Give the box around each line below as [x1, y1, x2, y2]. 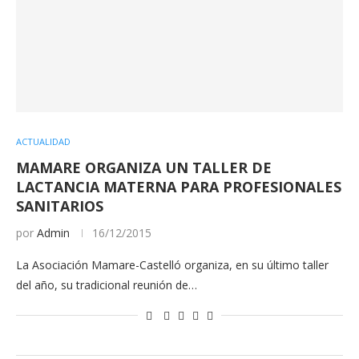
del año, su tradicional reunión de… [16, 276, 197, 292]
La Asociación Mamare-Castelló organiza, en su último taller [16, 256, 329, 272]
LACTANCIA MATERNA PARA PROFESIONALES [16, 176, 341, 196]
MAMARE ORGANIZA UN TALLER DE [16, 157, 272, 177]
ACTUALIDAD [16, 135, 71, 147]
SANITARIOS [16, 196, 103, 216]
